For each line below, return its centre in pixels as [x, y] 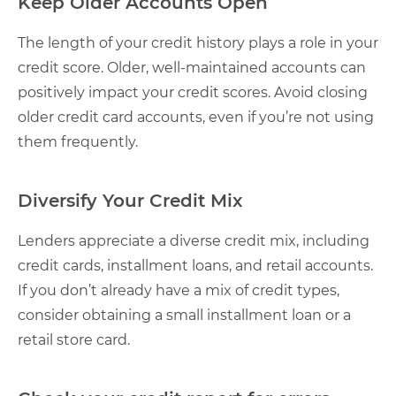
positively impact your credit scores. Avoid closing [193, 92]
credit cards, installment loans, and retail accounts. [195, 266]
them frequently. [78, 142]
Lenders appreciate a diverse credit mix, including [194, 241]
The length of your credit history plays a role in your [198, 43]
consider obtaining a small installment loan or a [184, 315]
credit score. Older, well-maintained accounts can [192, 68]
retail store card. [74, 340]
